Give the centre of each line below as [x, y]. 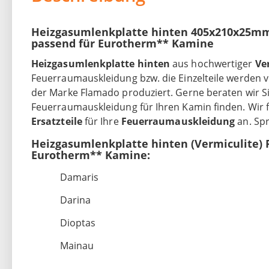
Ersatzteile [58, 122]
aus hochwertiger [214, 64]
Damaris [79, 177]
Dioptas [78, 223]
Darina [75, 200]
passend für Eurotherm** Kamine [122, 44]
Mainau [77, 246]
